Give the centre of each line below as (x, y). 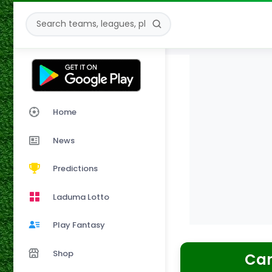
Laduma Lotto (81, 197)
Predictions (75, 168)
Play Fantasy (79, 225)
